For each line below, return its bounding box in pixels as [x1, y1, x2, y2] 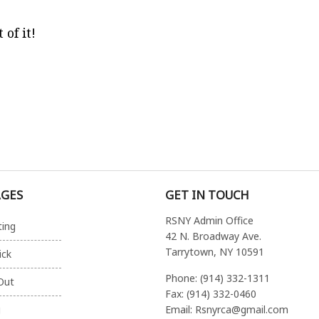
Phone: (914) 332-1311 [165, 271, 271, 285]
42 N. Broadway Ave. [165, 229, 262, 244]
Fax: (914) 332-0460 [165, 286, 257, 300]
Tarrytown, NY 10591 [165, 245, 265, 259]
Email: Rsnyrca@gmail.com [165, 302, 289, 316]
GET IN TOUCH [165, 186, 250, 203]
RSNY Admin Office [165, 214, 254, 228]
